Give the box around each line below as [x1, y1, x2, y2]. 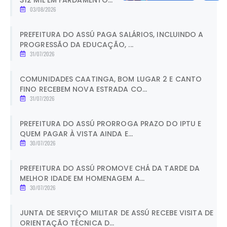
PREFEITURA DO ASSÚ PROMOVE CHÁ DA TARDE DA [20, 163, 200, 173]
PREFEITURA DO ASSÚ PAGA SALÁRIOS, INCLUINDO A [20, 29, 204, 40]
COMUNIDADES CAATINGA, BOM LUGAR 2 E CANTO [20, 73, 202, 84]
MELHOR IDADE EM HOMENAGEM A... [20, 173, 145, 183]
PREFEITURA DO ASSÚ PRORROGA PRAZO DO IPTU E [20, 118, 202, 129]
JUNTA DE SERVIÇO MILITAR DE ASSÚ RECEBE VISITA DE [20, 207, 213, 218]
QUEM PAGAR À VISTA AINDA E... [20, 128, 133, 139]
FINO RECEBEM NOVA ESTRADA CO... [20, 84, 147, 94]
